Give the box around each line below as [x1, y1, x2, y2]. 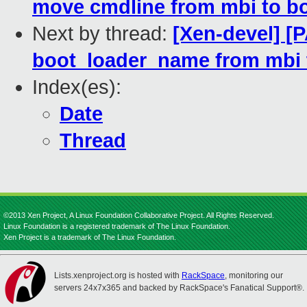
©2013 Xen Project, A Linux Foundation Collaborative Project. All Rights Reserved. [3, 211, 274, 219]
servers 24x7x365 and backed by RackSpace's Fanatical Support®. [54, 283, 304, 293]
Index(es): [32, 76, 121, 99]
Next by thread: [32, 23, 173, 45]
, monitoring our [225, 271, 283, 280]
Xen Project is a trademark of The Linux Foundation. [3, 233, 176, 241]
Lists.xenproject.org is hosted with [54, 271, 182, 280]
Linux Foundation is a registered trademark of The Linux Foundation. [3, 222, 230, 230]
